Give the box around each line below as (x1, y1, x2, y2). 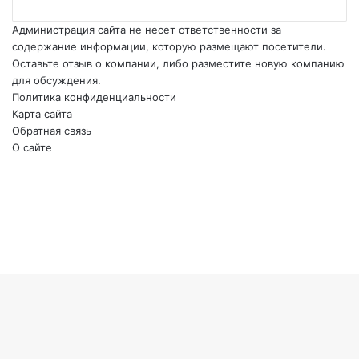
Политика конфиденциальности (12, 91, 176, 103)
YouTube (12, 158, 55, 171)
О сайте (12, 141, 52, 154)
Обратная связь (12, 124, 91, 137)
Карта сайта (12, 107, 72, 120)
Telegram (12, 208, 58, 221)
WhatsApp (12, 225, 63, 238)
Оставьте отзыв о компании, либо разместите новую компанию (12, 57, 345, 70)
